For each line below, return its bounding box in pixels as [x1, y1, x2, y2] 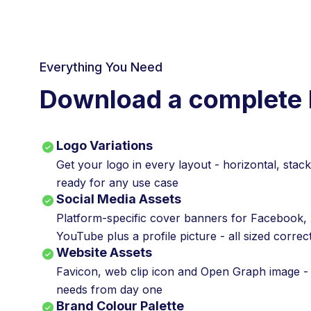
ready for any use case [56, 175, 178, 190]
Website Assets [56, 244, 152, 260]
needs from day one [56, 282, 162, 296]
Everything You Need [40, 59, 162, 74]
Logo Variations [56, 137, 153, 153]
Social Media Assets [56, 191, 181, 206]
